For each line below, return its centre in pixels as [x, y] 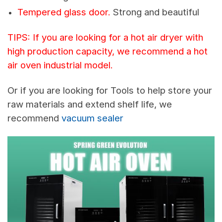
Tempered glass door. [64, 12]
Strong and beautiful [155, 12]
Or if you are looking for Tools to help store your [110, 90]
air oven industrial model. [60, 65]
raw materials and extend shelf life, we [90, 104]
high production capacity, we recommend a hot [108, 51]
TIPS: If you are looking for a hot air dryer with [105, 37]
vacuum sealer [92, 118]
